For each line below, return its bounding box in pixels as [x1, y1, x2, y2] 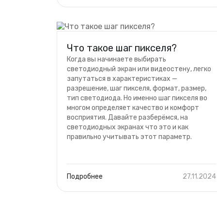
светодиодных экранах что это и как [67, 123, 188, 131]
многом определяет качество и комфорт [67, 104, 199, 112]
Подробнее [67, 172, 103, 181]
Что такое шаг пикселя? [67, 42, 177, 54]
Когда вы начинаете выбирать [67, 55, 166, 63]
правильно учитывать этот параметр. [67, 133, 192, 141]
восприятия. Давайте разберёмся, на [67, 113, 188, 122]
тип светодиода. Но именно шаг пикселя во [67, 94, 207, 102]
